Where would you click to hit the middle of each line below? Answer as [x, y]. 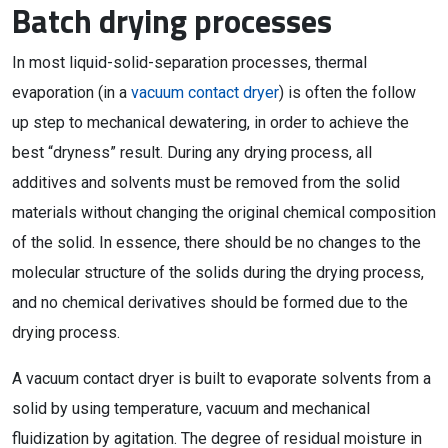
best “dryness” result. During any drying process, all [192, 152]
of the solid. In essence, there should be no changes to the [216, 242]
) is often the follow [347, 92]
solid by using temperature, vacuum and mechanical [191, 408]
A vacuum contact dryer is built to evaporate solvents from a [221, 378]
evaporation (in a [71, 92]
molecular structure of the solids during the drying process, [218, 272]
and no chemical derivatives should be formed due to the [210, 302]
